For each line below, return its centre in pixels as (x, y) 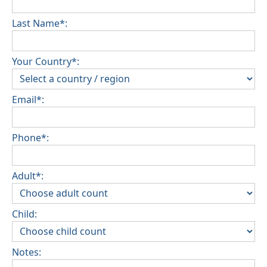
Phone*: (30, 137)
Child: (24, 214)
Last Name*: (40, 23)
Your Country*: (46, 61)
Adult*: (28, 176)
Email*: (28, 99)
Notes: (27, 252)
